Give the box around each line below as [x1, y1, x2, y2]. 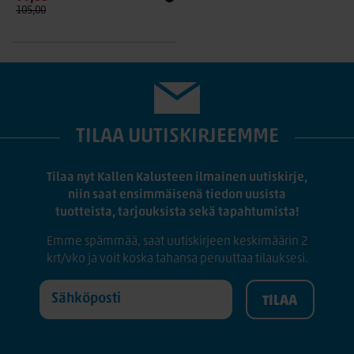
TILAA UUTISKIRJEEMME [75, 126, 279, 148]
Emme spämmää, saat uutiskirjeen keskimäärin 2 [46, 235, 308, 248]
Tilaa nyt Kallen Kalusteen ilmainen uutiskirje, [47, 171, 307, 184]
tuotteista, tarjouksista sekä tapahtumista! [55, 206, 299, 219]
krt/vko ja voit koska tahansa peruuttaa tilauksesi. [46, 253, 308, 265]
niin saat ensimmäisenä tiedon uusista [68, 189, 286, 201]
